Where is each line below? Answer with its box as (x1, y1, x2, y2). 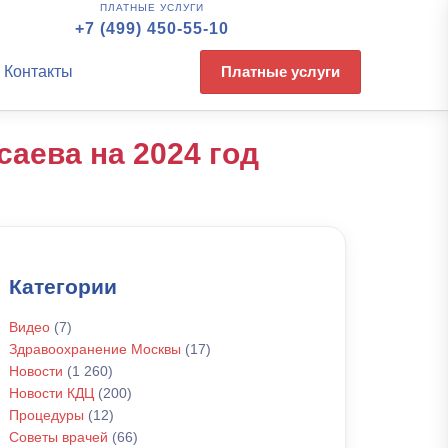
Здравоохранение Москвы (9, 341, 181, 357)
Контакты (3, 63, 73, 80)
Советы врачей (9, 429, 108, 445)
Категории (9, 275, 117, 298)
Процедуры (9, 407, 84, 423)
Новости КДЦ (9, 385, 94, 401)
